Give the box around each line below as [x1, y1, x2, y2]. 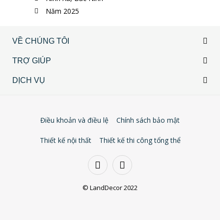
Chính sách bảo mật [116, 115, 180, 125]
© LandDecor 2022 [82, 183, 137, 192]
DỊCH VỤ [12, 76, 45, 84]
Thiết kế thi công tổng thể [99, 136, 181, 145]
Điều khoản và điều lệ [40, 115, 109, 125]
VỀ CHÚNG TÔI [12, 37, 69, 45]
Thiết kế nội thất [39, 136, 91, 145]
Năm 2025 [45, 6, 79, 16]
